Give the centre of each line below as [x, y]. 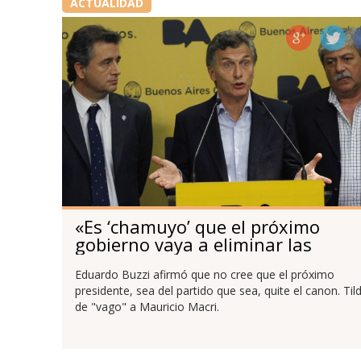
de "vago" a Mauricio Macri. [147, 306]
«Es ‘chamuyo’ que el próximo [197, 227]
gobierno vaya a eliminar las [193, 245]
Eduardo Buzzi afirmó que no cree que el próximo [204, 274]
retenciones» [128, 262]
